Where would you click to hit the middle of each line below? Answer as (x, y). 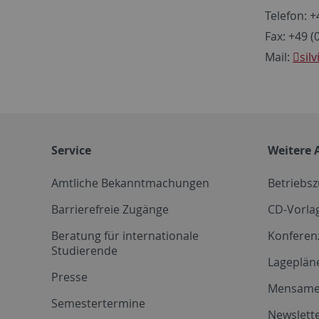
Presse (69, 277)
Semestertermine (98, 303)
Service (71, 150)
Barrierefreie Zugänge (110, 209)
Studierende (84, 250)
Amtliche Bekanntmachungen (130, 183)
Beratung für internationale (125, 235)
